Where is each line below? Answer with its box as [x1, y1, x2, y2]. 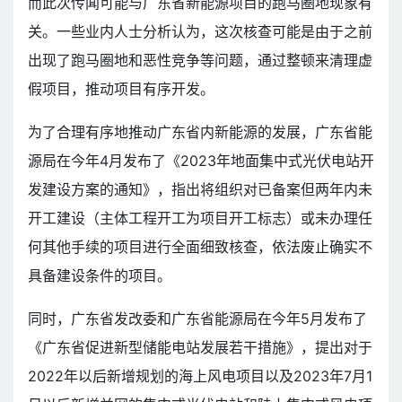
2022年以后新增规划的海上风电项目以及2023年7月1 [28, 366, 372, 385]
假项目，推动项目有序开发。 [28, 79, 214, 98]
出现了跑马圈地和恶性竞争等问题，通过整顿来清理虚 [28, 50, 372, 69]
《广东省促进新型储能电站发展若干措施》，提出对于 [28, 337, 372, 356]
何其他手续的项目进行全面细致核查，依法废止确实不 [28, 237, 372, 256]
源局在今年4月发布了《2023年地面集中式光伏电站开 [28, 151, 374, 170]
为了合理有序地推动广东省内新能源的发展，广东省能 [28, 122, 372, 141]
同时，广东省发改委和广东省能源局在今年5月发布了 [28, 309, 367, 328]
